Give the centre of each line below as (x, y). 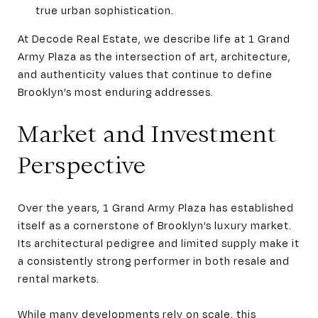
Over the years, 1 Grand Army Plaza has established (156, 207)
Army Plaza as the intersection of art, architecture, (154, 56)
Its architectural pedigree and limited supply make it (159, 242)
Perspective (82, 165)
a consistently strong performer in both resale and (154, 260)
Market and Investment (147, 133)
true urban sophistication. (104, 10)
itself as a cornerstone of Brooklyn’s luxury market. (155, 225)
